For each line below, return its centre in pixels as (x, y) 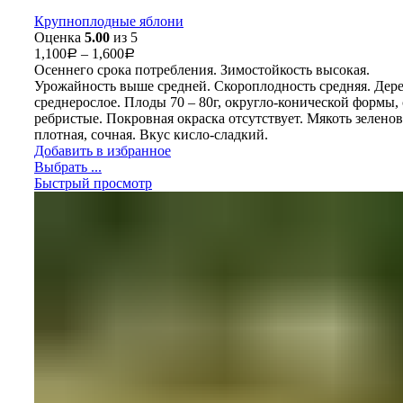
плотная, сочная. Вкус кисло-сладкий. (151, 134)
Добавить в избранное (103, 150)
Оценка (59, 37)
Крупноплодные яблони (109, 21)
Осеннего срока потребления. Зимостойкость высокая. (202, 69)
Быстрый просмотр (93, 183)
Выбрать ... (68, 166)
